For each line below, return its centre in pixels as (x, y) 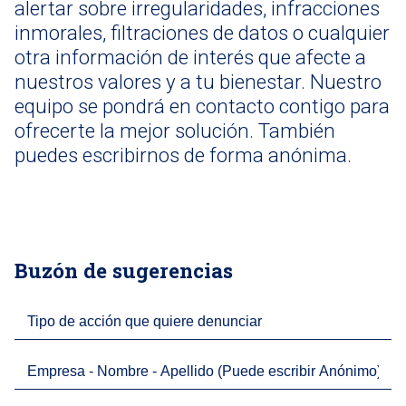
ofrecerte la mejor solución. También (175, 130)
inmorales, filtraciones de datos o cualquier (202, 33)
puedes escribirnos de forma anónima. (183, 155)
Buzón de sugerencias (124, 270)
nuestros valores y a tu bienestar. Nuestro (198, 82)
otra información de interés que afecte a (190, 57)
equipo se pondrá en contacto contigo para (202, 106)
